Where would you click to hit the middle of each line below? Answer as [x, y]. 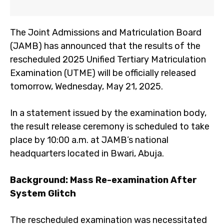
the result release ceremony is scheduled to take [110, 126]
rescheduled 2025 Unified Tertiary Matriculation [108, 59]
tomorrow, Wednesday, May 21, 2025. [86, 86]
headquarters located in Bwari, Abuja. [87, 153]
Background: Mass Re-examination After [103, 180]
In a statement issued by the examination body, [108, 113]
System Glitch [43, 193]
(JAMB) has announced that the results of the [105, 46]
